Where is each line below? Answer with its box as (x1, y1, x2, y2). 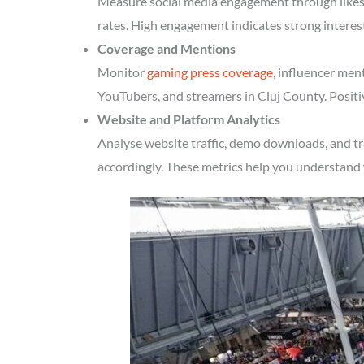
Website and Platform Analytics (97, 111, 280, 127)
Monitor (97, 64, 147, 80)
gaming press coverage (147, 64, 273, 80)
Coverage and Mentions (97, 41, 236, 56)
